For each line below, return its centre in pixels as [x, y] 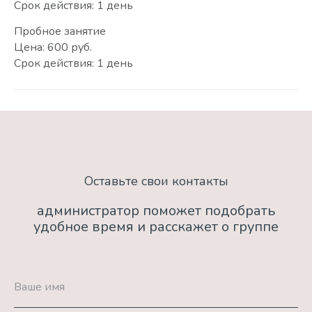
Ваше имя [39, 287]
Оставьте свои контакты [156, 181]
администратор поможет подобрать [156, 211]
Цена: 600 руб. [53, 48]
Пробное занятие [60, 32]
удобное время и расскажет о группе [156, 227]
